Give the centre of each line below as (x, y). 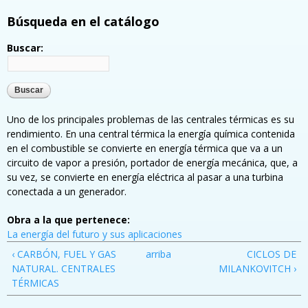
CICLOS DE (272, 254)
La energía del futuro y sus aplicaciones (95, 234)
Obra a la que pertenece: (70, 220)
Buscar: (25, 48)
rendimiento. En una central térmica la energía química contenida (151, 134)
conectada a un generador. (67, 192)
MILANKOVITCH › (257, 269)
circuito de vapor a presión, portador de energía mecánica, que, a (152, 163)
